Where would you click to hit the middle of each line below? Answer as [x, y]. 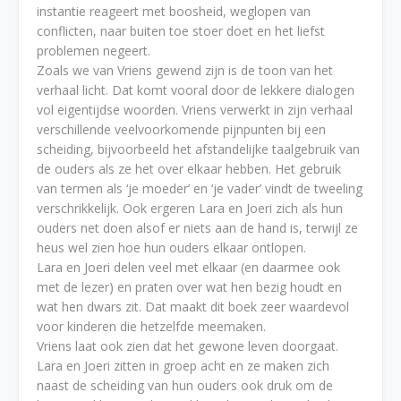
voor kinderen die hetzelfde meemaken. [153, 326]
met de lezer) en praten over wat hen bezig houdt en [189, 287]
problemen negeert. [94, 51]
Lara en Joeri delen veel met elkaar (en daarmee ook [188, 267]
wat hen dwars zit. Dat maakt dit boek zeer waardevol [193, 307]
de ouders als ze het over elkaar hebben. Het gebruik [189, 169]
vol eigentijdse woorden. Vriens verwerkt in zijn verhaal [195, 110]
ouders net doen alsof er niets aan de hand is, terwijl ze [197, 228]
